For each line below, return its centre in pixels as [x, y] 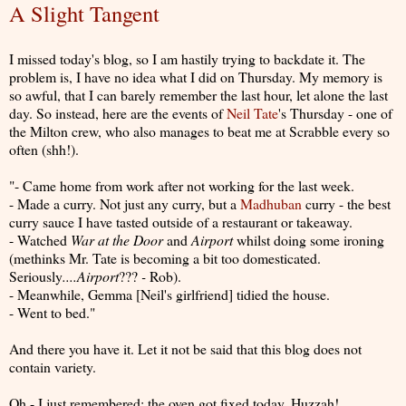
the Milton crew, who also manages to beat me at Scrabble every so [199, 130]
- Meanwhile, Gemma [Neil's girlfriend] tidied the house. [169, 294]
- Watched [40, 239]
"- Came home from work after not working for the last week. [182, 185]
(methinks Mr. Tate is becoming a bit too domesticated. [165, 257]
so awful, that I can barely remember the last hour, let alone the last [198, 94]
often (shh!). [44, 149]
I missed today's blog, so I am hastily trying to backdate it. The [187, 58]
